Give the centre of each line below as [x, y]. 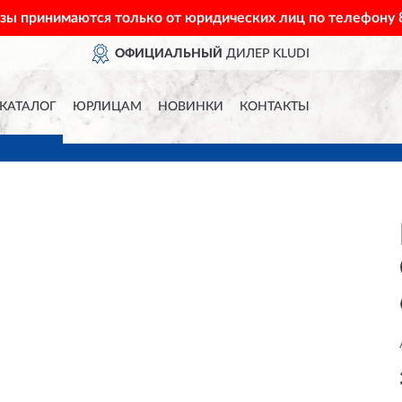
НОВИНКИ [190, 107]
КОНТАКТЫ [274, 107]
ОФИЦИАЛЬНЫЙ [169, 54]
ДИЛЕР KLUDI [267, 54]
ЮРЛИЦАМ [107, 107]
